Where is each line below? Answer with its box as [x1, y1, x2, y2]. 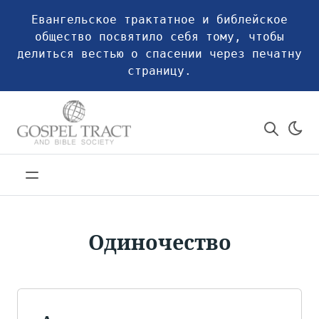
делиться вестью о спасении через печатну [17, 47, 302, 61]
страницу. [127, 64, 192, 78]
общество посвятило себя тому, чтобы [35, 30, 284, 43]
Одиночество [88, 228, 231, 256]
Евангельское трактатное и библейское [31, 13, 288, 26]
